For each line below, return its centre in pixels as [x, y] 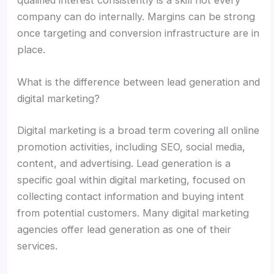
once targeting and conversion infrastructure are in [139, 33]
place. [31, 49]
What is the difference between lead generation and [139, 82]
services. [38, 246]
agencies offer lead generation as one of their [124, 229]
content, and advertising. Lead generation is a [124, 163]
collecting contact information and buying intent [131, 196]
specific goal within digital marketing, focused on [131, 180]
